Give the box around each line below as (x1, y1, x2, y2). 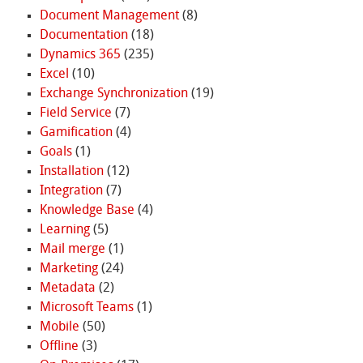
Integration (39, 184, 103, 198)
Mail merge (39, 242, 105, 256)
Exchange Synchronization (39, 87, 188, 100)
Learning (39, 223, 90, 237)
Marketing (39, 262, 98, 275)
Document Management (39, 9, 179, 23)
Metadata (39, 281, 96, 295)
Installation (39, 164, 104, 178)
